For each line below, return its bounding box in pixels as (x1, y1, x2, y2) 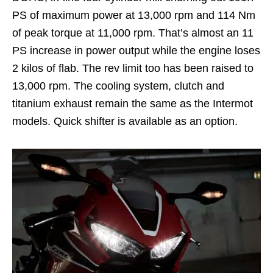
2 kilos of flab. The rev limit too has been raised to (12, 62, 253, 75)
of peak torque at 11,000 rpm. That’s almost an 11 (12, 27, 253, 40)
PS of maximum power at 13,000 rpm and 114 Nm (12, 9, 255, 22)
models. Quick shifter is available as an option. (12, 115, 238, 128)
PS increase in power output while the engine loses (12, 44, 260, 57)
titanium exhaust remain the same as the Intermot (12, 97, 253, 110)
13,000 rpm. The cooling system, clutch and (12, 80, 224, 93)
